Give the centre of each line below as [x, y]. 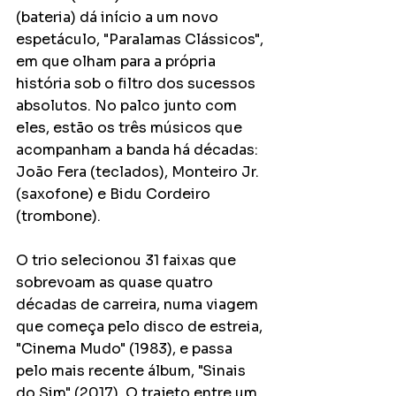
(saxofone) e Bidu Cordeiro [115, 194]
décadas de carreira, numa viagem [139, 304]
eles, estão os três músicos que [131, 127]
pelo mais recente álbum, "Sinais [133, 370]
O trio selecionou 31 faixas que [128, 260]
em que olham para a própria [118, 61]
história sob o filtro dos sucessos [137, 83]
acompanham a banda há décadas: [139, 149]
